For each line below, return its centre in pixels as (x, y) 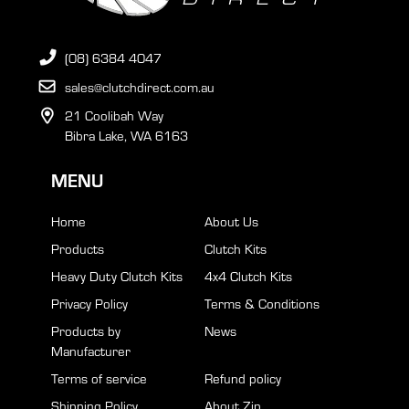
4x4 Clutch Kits (248, 275)
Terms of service (99, 378)
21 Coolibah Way (115, 115)
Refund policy (243, 378)
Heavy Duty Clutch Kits (117, 275)
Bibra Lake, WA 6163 (127, 136)
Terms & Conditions (262, 303)
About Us (231, 220)
